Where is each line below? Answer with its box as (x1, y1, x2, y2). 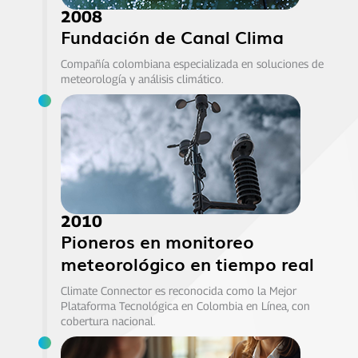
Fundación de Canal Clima (60, 23, 284, 50)
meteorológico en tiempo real (60, 250, 314, 277)
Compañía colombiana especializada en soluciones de (60, 57, 324, 71)
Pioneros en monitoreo (60, 228, 254, 255)
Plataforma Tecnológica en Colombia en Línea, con (60, 299, 310, 313)
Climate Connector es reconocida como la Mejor (60, 284, 296, 298)
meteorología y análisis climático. (60, 72, 224, 86)
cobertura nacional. (60, 314, 156, 328)
